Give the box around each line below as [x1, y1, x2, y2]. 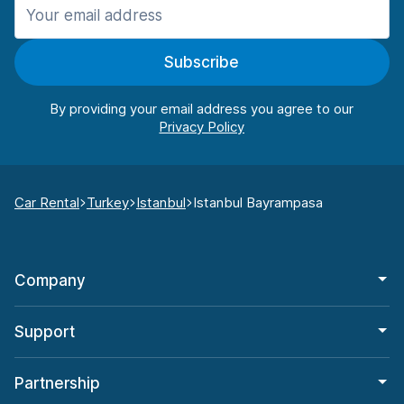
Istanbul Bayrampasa [193, 194, 323, 212]
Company [14, 271, 86, 290]
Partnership [14, 374, 100, 393]
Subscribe [164, 53, 240, 72]
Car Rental [14, 194, 79, 212]
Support [14, 323, 75, 342]
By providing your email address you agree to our [50, 100, 354, 118]
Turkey [87, 194, 129, 212]
